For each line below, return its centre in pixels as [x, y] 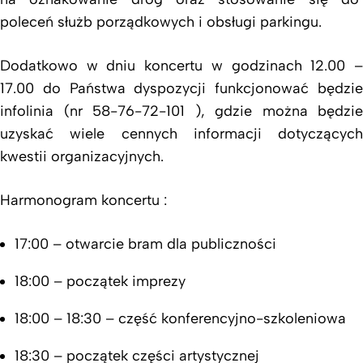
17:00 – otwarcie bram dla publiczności [145, 243]
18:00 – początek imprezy [100, 281]
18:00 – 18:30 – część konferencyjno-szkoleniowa [180, 318]
